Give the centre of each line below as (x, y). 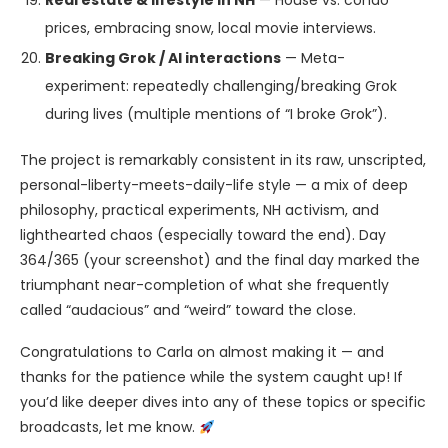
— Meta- (313, 58)
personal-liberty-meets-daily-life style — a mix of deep (214, 185)
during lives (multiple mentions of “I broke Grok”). (216, 114)
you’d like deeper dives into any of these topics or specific (223, 402)
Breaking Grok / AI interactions (163, 58)
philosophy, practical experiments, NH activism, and (199, 210)
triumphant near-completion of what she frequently (204, 285)
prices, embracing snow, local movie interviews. (210, 28)
